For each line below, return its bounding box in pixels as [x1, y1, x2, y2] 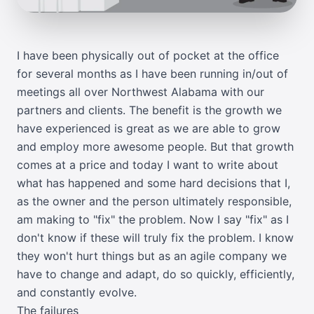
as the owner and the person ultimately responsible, [17, 194, 292, 208]
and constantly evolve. [17, 285, 137, 299]
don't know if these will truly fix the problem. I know [17, 231, 294, 245]
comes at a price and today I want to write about [17, 158, 278, 172]
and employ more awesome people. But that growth [17, 139, 294, 153]
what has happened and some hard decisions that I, [17, 176, 290, 190]
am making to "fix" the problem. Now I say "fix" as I [17, 212, 289, 226]
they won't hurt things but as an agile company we [17, 249, 287, 263]
